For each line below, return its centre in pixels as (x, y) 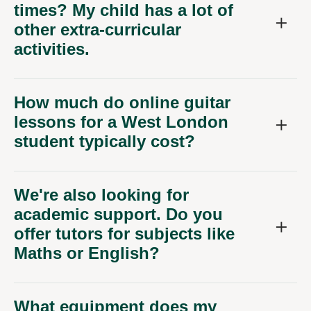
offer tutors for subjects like (124, 233)
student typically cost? (104, 141)
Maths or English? (87, 253)
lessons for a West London (121, 121)
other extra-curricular (98, 29)
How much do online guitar (122, 102)
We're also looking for (101, 194)
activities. (52, 49)
